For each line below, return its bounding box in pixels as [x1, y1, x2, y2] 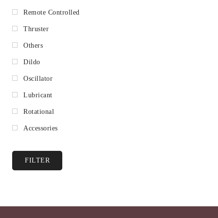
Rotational [23, 108, 54, 115]
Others [23, 41, 43, 49]
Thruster [23, 25, 49, 33]
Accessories [23, 124, 58, 132]
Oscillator [23, 74, 53, 82]
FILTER [25, 156, 50, 164]
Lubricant [23, 91, 53, 99]
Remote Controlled [23, 8, 80, 16]
